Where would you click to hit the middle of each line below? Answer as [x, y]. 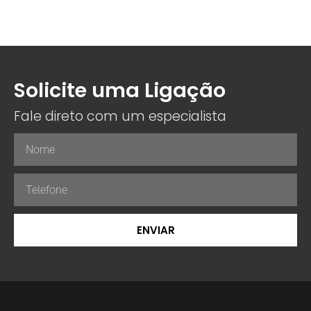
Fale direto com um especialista [120, 117]
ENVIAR [155, 230]
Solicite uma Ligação [120, 91]
